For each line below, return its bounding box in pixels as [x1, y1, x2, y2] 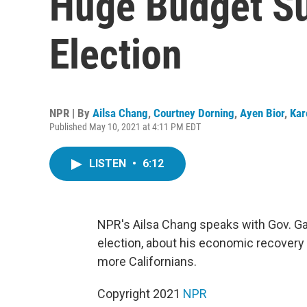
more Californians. [97, 254, 197, 269]
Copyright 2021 [97, 286, 183, 301]
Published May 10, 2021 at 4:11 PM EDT [49, 121, 201, 132]
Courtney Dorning [153, 106, 234, 120]
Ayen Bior [240, 106, 284, 120]
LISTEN [89, 157, 129, 170]
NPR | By [49, 106, 93, 120]
